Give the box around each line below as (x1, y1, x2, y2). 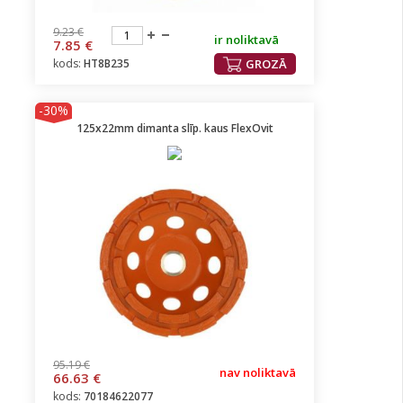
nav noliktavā (219, 364, 296, 381)
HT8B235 (84, 56, 130, 71)
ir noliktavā (214, 31, 279, 48)
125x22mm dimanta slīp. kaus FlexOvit (76, 121, 273, 136)
